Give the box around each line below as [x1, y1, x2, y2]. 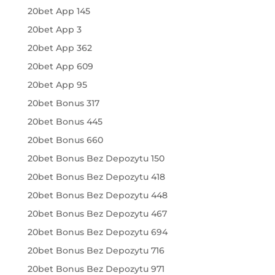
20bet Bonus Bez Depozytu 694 [27, 227, 168, 238]
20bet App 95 [27, 79, 87, 90]
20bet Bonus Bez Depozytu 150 [27, 153, 165, 164]
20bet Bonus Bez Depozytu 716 [27, 245, 165, 256]
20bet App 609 [27, 61, 93, 72]
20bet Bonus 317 [27, 98, 99, 109]
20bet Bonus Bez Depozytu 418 [27, 171, 165, 182]
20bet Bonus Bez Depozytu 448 [27, 190, 168, 201]
